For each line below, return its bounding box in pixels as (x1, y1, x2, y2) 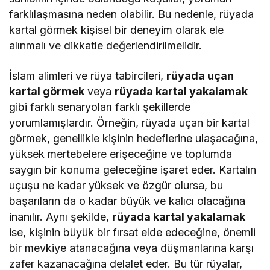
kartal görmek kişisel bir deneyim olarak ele (9, 24, 224, 37)
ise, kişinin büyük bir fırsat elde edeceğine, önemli (9, 226, 256, 239)
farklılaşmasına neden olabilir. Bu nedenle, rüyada (9, 8, 254, 21)
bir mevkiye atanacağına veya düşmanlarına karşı (9, 242, 254, 255)
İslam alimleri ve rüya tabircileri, (9, 69, 167, 83)
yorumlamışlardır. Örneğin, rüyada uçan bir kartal (9, 116, 250, 130)
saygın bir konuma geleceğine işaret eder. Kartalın (9, 163, 257, 177)
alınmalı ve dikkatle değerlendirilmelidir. (9, 39, 202, 52)
